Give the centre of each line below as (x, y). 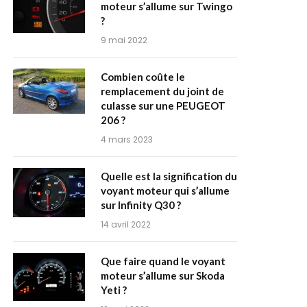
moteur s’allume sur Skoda (163, 275)
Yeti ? (114, 290)
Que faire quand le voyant (163, 261)
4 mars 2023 (127, 139)
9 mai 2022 (124, 40)
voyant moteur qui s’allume (165, 191)
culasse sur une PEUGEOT (163, 106)
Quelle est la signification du (169, 176)
